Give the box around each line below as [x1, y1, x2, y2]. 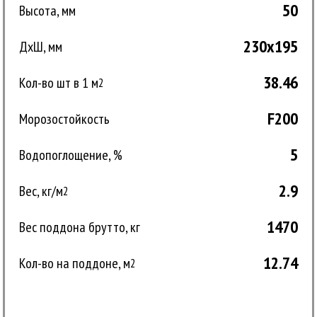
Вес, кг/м [19, 181, 64, 200]
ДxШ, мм [19, 37, 63, 56]
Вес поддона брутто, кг [19, 217, 141, 236]
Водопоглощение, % [19, 145, 123, 164]
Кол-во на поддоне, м [19, 253, 131, 272]
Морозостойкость [19, 109, 110, 128]
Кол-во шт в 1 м [19, 73, 99, 92]
